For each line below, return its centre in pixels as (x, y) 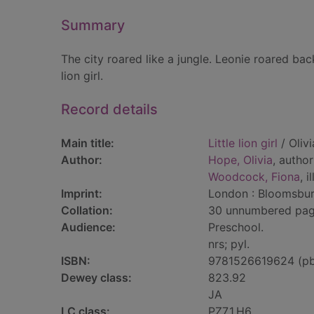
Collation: (87, 210)
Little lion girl (243, 143)
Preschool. (236, 227)
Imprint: (82, 193)
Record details (109, 109)
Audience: (88, 227)
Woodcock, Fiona (254, 177)
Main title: (88, 143)
